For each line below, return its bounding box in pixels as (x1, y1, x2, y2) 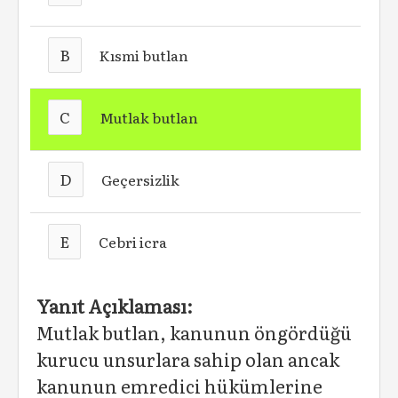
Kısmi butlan (99, 44, 189, 66)
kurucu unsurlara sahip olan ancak (36, 346, 339, 372)
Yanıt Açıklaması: (36, 292, 193, 319)
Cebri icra (99, 231, 168, 252)
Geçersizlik (101, 169, 180, 190)
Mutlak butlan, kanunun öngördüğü (36, 319, 352, 346)
